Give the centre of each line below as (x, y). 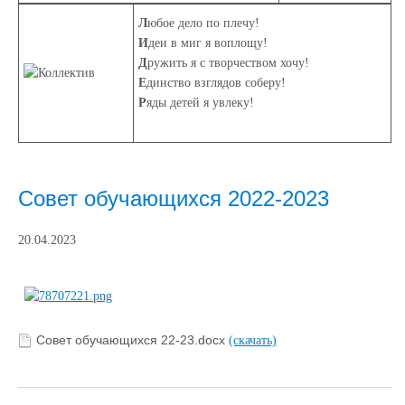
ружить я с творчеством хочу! (228, 63)
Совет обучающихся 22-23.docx (132, 340)
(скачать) (253, 340)
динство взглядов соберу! (216, 83)
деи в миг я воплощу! (208, 43)
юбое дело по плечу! (203, 23)
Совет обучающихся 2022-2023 (174, 198)
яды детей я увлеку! (200, 103)
